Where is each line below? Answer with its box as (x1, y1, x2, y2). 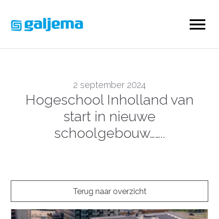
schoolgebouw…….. (54, 125, 165, 141)
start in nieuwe (64, 108, 155, 125)
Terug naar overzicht (72, 187, 147, 196)
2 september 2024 (73, 80, 146, 90)
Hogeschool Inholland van (25, 91, 194, 108)
